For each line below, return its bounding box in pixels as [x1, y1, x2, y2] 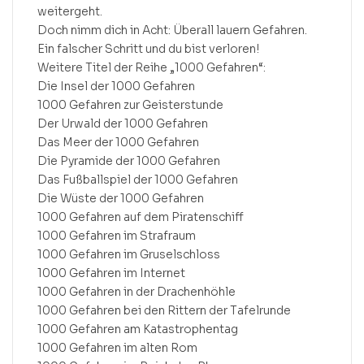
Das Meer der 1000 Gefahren [37, 135, 199, 150]
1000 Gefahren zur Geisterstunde [37, 97, 223, 113]
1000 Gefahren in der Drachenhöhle [37, 284, 236, 300]
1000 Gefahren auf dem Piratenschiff [37, 210, 244, 225]
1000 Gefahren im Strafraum [37, 228, 196, 244]
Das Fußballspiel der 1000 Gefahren [37, 172, 238, 188]
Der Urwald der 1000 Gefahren [37, 116, 208, 132]
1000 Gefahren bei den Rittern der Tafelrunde [37, 303, 291, 318]
